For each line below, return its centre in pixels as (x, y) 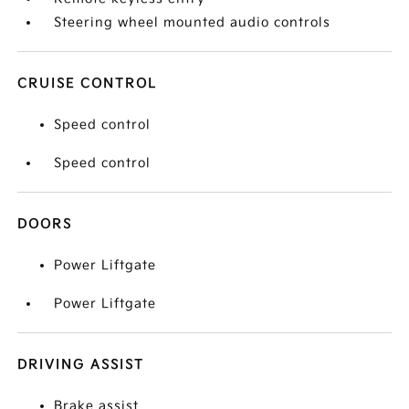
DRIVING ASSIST (81, 365)
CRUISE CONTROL (88, 84)
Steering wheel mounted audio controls (193, 22)
